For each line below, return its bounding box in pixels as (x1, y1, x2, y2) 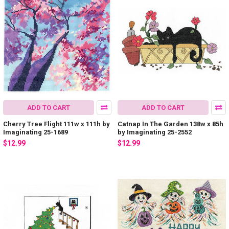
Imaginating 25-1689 (3, 128, 68, 136)
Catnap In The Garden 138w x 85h (118, 120, 223, 128)
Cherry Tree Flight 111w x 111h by (3, 120, 110, 128)
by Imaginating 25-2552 (118, 128, 192, 136)
